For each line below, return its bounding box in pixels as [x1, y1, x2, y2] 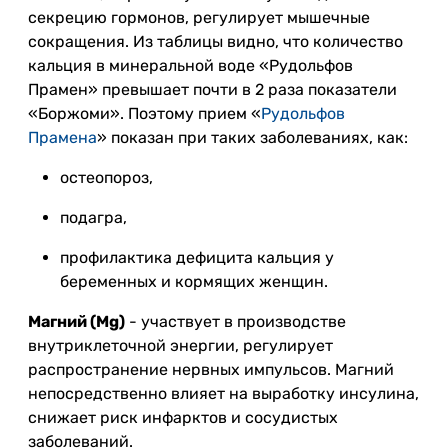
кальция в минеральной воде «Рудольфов [28, 56, 353, 75]
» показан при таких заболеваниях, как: [97, 128, 408, 147]
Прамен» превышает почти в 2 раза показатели [28, 80, 397, 99]
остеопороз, [60, 168, 153, 187]
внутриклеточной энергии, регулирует [28, 336, 333, 355]
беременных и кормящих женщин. [60, 272, 328, 291]
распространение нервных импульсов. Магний [28, 360, 394, 379]
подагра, [60, 208, 127, 227]
